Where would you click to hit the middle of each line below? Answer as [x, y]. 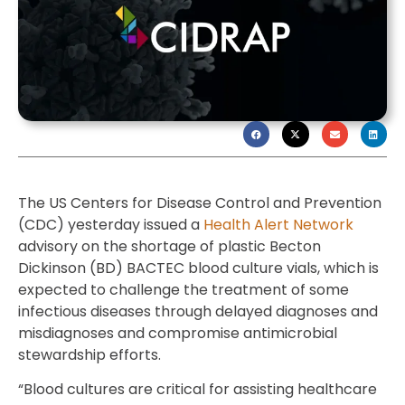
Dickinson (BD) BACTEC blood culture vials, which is [198, 268]
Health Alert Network [278, 224]
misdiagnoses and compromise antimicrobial [178, 333]
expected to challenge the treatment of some [184, 289]
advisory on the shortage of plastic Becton [170, 246]
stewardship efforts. [89, 354]
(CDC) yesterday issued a [111, 224]
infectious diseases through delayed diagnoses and [198, 311]
